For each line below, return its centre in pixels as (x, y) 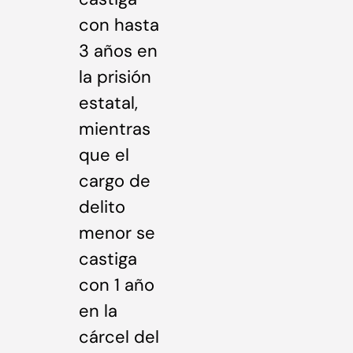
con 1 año (117, 285)
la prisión (115, 77)
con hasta (119, 25)
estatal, (108, 103)
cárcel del (119, 337)
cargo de (115, 181)
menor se (117, 233)
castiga (108, 259)
